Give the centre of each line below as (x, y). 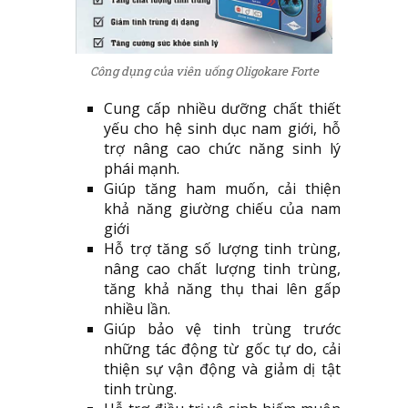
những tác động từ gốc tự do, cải (222, 349)
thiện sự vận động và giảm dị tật (222, 369)
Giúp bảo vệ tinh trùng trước (222, 329)
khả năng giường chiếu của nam (222, 209)
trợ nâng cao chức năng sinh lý (222, 149)
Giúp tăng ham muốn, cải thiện (222, 189)
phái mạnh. (142, 169)
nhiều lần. (137, 309)
